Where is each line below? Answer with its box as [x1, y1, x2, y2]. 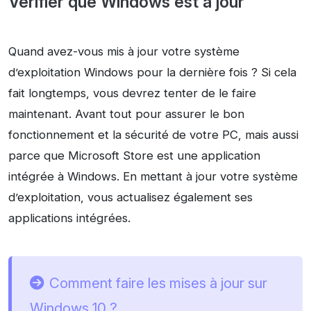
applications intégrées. [8, 210, 131, 225]
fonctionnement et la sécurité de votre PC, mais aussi [8, 127, 299, 142]
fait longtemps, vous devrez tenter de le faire [8, 85, 256, 100]
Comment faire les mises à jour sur [49, 274, 267, 292]
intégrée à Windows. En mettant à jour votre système [8, 169, 298, 183]
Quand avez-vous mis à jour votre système [8, 44, 239, 58]
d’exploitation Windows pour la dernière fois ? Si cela [8, 65, 296, 79]
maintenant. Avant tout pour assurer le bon [8, 106, 244, 121]
